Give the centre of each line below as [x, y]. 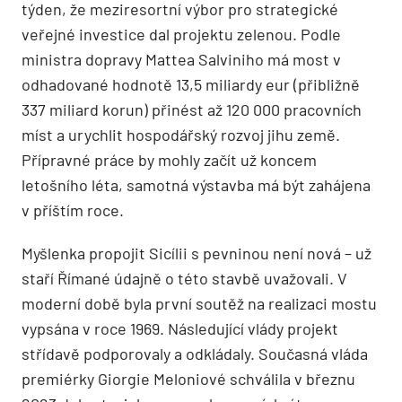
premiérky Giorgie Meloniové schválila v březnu [188, 379]
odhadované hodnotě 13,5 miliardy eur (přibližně [191, 85]
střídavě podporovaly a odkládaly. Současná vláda [195, 354]
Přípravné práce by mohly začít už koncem [169, 160]
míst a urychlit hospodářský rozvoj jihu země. [181, 135]
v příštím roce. [73, 210]
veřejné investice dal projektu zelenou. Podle [181, 35]
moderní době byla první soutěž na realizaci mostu [199, 304]
